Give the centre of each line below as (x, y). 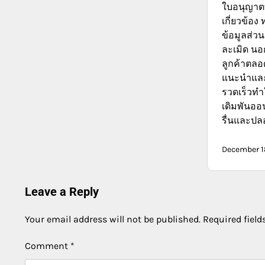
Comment (48, 246)
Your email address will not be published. (113, 219)
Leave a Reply (62, 192)
